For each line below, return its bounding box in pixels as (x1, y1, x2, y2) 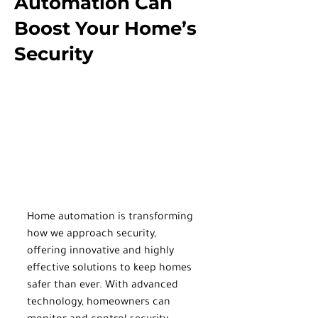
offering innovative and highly (27, 246, 177, 258)
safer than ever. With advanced (27, 280, 181, 292)
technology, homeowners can (27, 297, 173, 309)
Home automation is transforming (27, 212, 196, 224)
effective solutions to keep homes (27, 263, 194, 275)
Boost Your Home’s (14, 17, 197, 40)
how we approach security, (27, 229, 159, 241)
